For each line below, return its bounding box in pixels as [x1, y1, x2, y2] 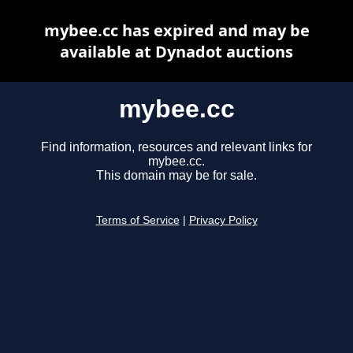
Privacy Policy [188, 214, 258, 227]
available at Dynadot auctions [60, 41, 293, 62]
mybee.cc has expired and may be [43, 20, 310, 41]
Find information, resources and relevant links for [41, 140, 312, 154]
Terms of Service [95, 214, 180, 227]
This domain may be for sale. [96, 169, 257, 183]
